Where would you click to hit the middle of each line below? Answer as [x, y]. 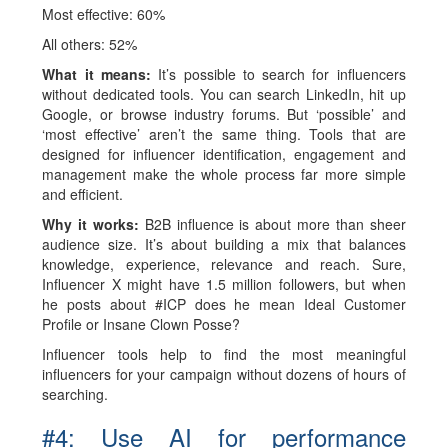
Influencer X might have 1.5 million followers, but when [224, 284]
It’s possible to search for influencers [282, 74]
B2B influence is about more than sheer [275, 224]
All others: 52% [90, 44]
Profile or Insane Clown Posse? [141, 324]
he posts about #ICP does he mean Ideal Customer [224, 304]
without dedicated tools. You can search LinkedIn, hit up [224, 94]
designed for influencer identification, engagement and [224, 154]
